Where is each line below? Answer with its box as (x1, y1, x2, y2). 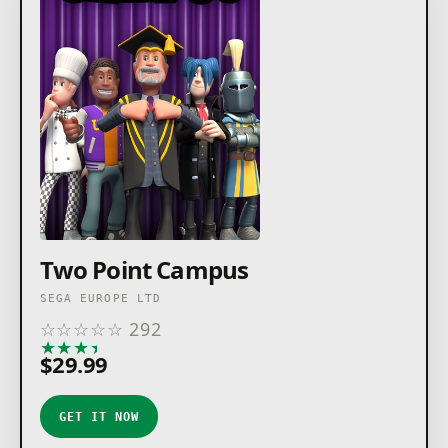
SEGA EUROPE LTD (39, 292, 162, 306)
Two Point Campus (39, 253, 249, 287)
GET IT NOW (59, 409, 139, 424)
